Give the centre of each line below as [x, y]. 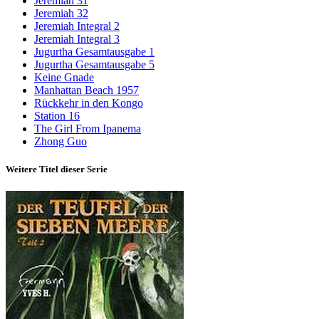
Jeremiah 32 [61, 14]
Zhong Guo [61, 142]
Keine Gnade [64, 78]
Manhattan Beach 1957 [87, 90]
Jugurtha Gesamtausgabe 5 [94, 65]
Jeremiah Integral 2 [77, 26]
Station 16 [57, 116]
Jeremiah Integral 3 [77, 39]
